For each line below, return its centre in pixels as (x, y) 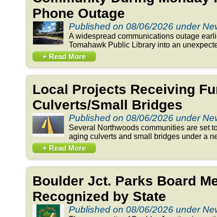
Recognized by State (100, 196)
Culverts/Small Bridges (108, 105)
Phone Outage (79, 13)
